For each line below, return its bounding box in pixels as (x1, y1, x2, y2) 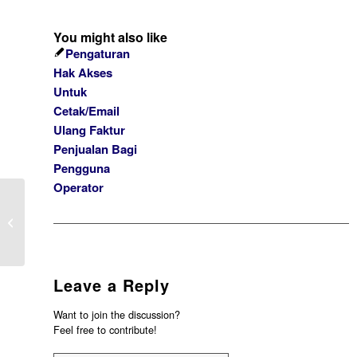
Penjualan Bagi (53, 140, 137, 158)
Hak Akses (53, 64, 112, 81)
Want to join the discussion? (53, 307, 180, 322)
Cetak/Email (53, 102, 120, 120)
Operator (53, 178, 104, 196)
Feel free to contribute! (53, 322, 157, 337)
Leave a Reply (53, 273, 170, 296)
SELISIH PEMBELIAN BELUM (28, 214, 171, 229)
